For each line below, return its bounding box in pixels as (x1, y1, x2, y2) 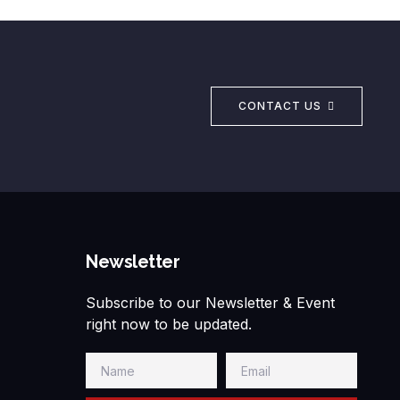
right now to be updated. (86, 315, 252, 334)
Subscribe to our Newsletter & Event (86, 294, 335, 312)
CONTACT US (238, 99, 321, 113)
